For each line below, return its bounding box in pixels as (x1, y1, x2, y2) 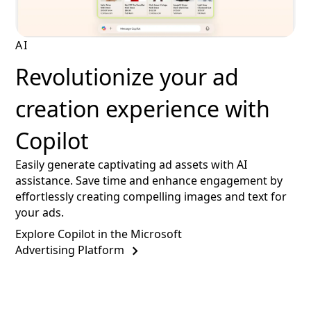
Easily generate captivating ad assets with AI (15, 156, 248, 172)
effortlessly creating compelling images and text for (15, 188, 287, 204)
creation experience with (15, 93, 271, 124)
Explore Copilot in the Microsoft (15, 226, 183, 242)
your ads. (15, 204, 65, 220)
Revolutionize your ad (15, 61, 239, 92)
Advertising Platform (15, 242, 125, 258)
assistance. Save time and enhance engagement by (15, 172, 283, 188)
